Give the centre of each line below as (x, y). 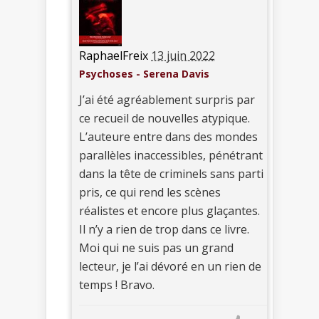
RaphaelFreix (114, 55)
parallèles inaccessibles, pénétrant (171, 155)
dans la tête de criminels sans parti (171, 173)
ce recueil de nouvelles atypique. (164, 118)
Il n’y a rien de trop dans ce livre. (164, 229)
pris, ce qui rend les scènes (150, 192)
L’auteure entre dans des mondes (168, 136)
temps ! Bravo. (117, 284)
